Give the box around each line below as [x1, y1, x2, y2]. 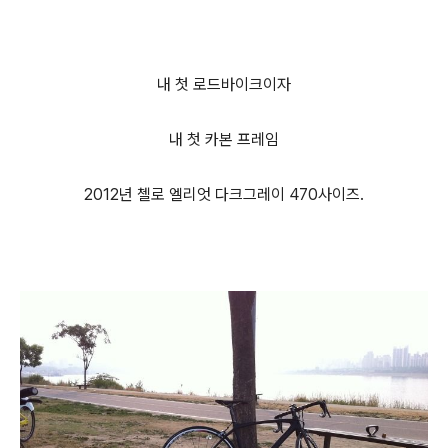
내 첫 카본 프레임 [169, 129, 279, 149]
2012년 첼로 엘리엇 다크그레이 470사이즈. [84, 184, 364, 204]
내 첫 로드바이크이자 [157, 74, 291, 94]
